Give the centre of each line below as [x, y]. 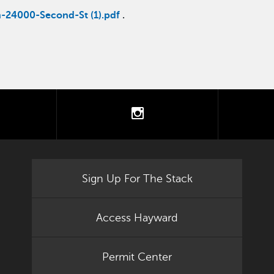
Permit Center [137, 257]
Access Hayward [137, 217]
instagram [173, 113]
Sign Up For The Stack [137, 178]
